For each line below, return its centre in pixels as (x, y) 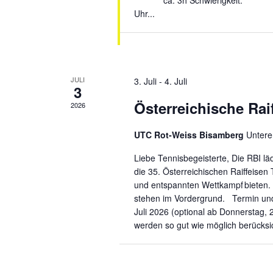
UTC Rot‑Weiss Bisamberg (190, 135)
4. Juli (175, 81)
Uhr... (144, 13)
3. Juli (145, 81)
